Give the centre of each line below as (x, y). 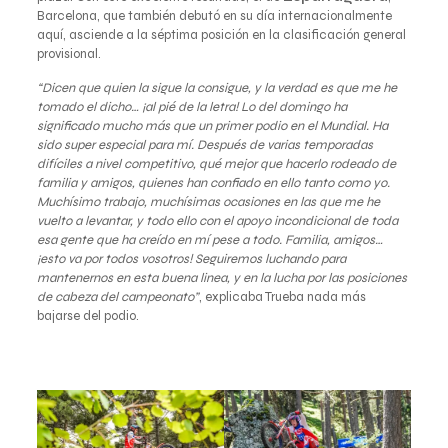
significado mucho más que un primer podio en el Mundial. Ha (212, 126)
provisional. (68, 54)
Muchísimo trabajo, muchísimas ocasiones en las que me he (208, 202)
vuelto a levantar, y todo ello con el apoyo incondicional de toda (217, 221)
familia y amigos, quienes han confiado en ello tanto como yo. (213, 183)
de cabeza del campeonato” (117, 297)
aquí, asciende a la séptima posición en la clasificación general (221, 35)
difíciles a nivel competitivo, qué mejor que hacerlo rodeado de (216, 164)
